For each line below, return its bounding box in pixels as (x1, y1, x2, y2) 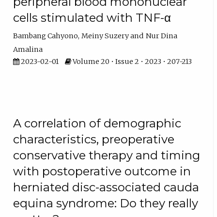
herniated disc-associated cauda (13, 180, 200, 194)
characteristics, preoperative (13, 132, 175, 146)
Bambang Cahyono (13, 31, 78, 40)
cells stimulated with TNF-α (13, 10, 171, 25)
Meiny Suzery (81, 31, 129, 40)
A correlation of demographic (13, 116, 182, 130)
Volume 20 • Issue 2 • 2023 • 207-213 (71, 57, 192, 66)
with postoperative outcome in (13, 164, 191, 178)
